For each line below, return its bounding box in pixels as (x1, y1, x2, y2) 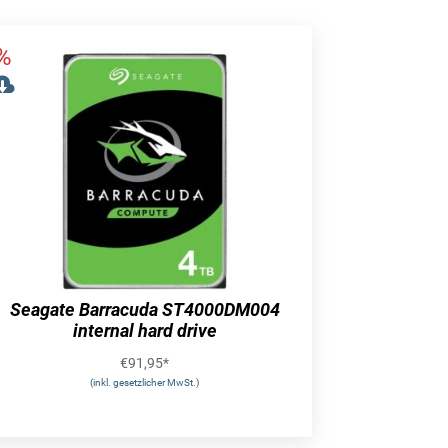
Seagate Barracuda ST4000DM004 (9, 299, 280, 321)
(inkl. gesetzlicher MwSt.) (90, 377, 200, 389)
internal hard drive (72, 320, 217, 342)
